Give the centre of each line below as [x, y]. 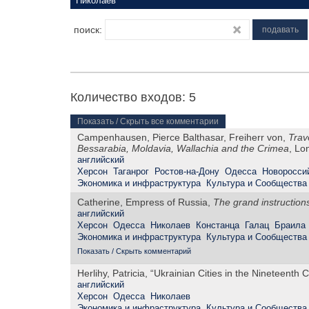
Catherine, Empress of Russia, [145, 202]
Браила [290, 226]
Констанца [218, 226]
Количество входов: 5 [133, 97]
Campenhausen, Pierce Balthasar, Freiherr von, [183, 138]
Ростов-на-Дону [187, 172]
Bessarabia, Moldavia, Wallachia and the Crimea [183, 149]
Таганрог [131, 172]
